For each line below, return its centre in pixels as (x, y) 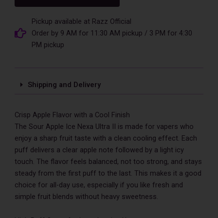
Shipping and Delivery (64, 84)
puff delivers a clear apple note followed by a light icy (99, 150)
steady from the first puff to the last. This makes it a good (108, 173)
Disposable (32, 49)
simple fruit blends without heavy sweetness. (86, 196)
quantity (27, 68)
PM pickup (48, 45)
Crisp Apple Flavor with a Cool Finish (72, 115)
